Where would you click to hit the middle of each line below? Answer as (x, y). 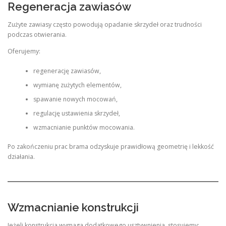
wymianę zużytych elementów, (77, 85)
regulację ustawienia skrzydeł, (76, 113)
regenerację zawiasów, (67, 71)
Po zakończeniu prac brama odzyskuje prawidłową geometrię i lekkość (111, 147)
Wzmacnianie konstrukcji (73, 207)
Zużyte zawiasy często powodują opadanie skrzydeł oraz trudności (105, 25)
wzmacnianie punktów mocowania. (84, 127)
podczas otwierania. (37, 35)
